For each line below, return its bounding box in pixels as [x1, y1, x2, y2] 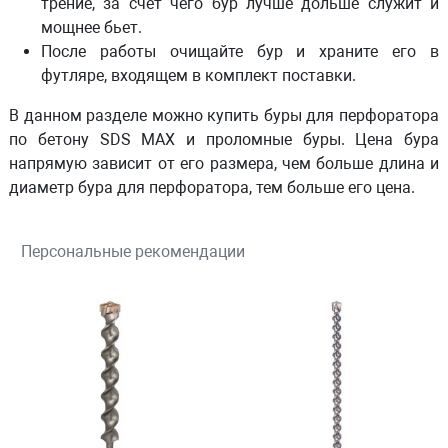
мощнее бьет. [41, 18, 142, 37]
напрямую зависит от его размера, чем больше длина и [9, 154, 439, 173]
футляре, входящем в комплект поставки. [41, 66, 356, 85]
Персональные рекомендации [21, 242, 245, 261]
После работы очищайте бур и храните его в [41, 42, 439, 61]
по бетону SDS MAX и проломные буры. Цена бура [9, 130, 439, 149]
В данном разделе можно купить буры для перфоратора [9, 106, 439, 125]
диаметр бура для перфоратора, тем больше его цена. [9, 178, 415, 197]
